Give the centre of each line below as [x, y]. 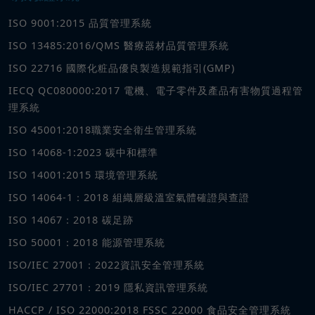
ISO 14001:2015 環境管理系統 [83, 174]
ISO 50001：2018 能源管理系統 [87, 242]
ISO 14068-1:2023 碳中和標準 [83, 152]
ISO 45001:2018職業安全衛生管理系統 [103, 129]
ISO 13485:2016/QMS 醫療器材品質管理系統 [119, 45]
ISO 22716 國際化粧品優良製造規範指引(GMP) [122, 67]
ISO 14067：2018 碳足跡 [71, 219]
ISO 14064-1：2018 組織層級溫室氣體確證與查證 [129, 197]
